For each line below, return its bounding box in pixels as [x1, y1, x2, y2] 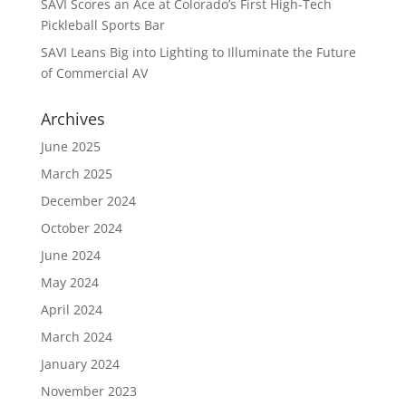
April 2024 [40, 300, 102, 318]
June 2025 [40, 137, 101, 155]
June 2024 [40, 246, 101, 264]
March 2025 [40, 164, 112, 182]
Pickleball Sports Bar [40, 15, 165, 34]
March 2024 [40, 327, 112, 345]
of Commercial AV [40, 63, 155, 82]
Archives [40, 107, 105, 130]
